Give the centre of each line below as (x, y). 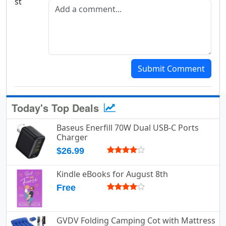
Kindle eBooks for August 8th (112, 174)
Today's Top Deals (57, 108)
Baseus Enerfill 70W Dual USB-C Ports (128, 128)
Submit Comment (171, 69)
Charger (72, 137)
